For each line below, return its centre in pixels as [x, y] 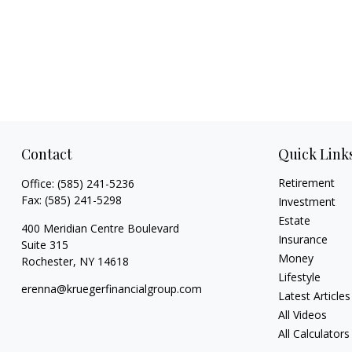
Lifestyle [300, 277]
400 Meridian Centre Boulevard [100, 228]
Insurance [303, 239]
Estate [295, 220]
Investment [307, 201]
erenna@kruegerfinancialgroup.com [111, 288]
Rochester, [48, 261]
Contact [46, 154]
